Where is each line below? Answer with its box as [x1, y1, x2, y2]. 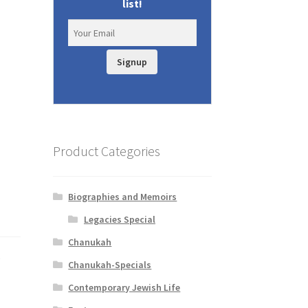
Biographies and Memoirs [68, 190, 177, 203]
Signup [117, 56, 148, 69]
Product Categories [52, 142, 160, 159]
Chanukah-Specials [68, 258, 152, 271]
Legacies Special [83, 212, 155, 225]
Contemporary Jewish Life [68, 280, 181, 294]
